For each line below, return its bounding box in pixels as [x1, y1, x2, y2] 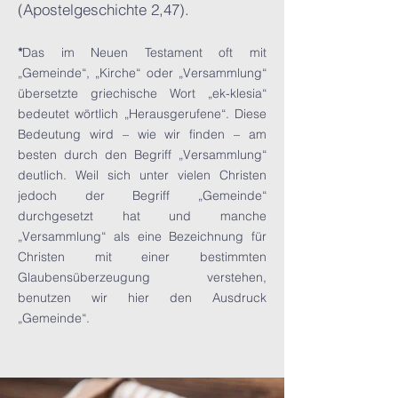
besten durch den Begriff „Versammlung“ [18, 147, 267, 163]
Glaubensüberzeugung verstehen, [18, 269, 267, 285]
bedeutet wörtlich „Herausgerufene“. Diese [18, 106, 267, 122]
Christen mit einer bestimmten [18, 249, 267, 265]
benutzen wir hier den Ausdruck [18, 290, 267, 306]
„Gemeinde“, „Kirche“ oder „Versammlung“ [18, 65, 267, 81]
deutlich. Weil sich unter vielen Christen [18, 167, 267, 183]
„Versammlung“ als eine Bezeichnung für [18, 228, 267, 244]
